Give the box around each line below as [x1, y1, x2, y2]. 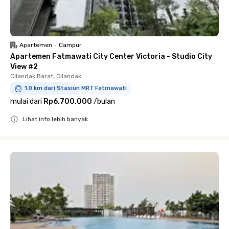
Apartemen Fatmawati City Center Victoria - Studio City [10, 52, 212, 61]
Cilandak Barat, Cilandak [10, 73, 81, 80]
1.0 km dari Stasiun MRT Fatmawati [25, 85, 127, 91]
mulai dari [10, 97, 42, 106]
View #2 [10, 62, 38, 71]
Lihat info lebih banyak [22, 116, 88, 123]
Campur [59, 41, 82, 49]
